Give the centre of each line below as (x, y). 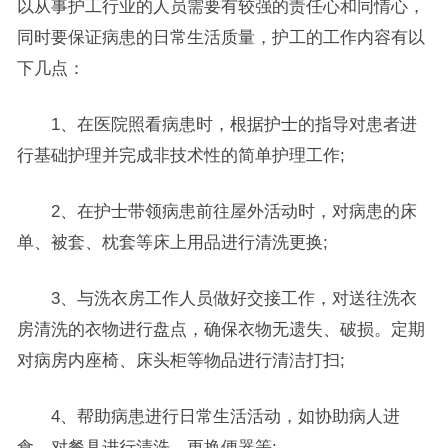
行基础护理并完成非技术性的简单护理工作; (180, 155)
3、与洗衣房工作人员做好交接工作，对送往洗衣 (216, 298)
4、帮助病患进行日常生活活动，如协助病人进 (208, 416)
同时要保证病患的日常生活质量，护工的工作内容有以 (220, 37)
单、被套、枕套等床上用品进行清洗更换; (172, 242)
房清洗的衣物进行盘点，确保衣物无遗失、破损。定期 (220, 329)
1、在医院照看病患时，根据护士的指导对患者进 (216, 124)
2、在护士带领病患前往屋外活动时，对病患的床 (216, 211)
